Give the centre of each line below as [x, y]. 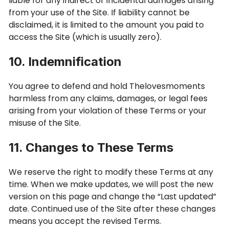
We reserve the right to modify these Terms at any [111, 172]
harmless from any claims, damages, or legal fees [108, 98]
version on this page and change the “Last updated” [112, 197]
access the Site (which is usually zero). [85, 37]
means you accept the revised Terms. [85, 221]
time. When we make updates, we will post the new [111, 184]
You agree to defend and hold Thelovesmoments [107, 86]
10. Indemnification [65, 62]
